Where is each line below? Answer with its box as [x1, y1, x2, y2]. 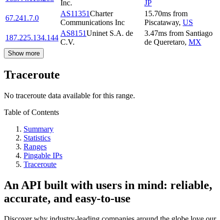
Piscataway [144, 18, 179, 27]
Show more [8, 49, 40, 57]
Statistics [24, 133, 51, 142]
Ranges [24, 142, 47, 151]
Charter [90, 9, 113, 18]
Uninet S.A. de [86, 28, 133, 37]
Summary [24, 124, 54, 133]
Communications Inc [60, 18, 125, 27]
